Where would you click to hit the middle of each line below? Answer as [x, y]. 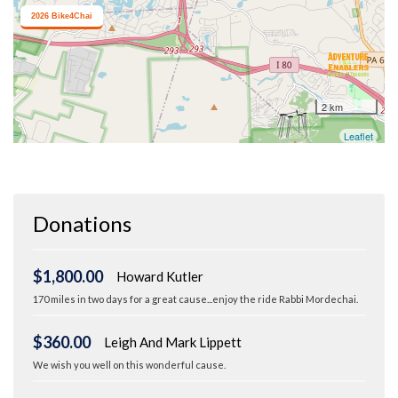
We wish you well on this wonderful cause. [129, 365]
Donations [82, 224]
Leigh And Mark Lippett [173, 342]
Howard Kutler [160, 277]
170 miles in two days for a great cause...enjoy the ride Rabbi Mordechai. [195, 299]
